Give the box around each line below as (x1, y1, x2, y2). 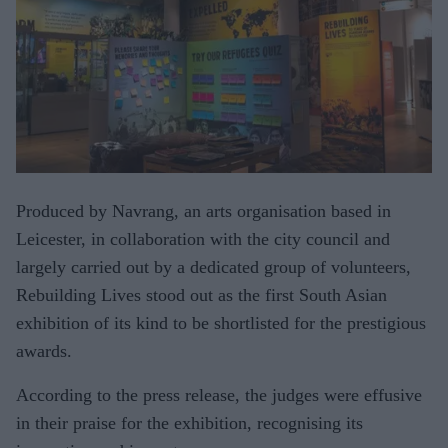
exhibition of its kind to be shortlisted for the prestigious (16, 312, 426, 333)
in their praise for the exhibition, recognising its (16, 412, 363, 433)
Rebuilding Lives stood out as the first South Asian (16, 284, 387, 305)
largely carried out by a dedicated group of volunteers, (16, 256, 411, 277)
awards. (16, 340, 72, 361)
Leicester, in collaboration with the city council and (16, 228, 390, 249)
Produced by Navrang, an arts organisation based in (16, 200, 391, 221)
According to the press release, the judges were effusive (16, 384, 422, 405)
